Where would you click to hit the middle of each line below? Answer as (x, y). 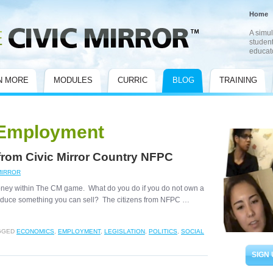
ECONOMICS (35, 231)
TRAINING (238, 80)
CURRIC (133, 80)
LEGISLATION (125, 231)
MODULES (73, 80)
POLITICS (163, 231)
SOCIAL (193, 231)
